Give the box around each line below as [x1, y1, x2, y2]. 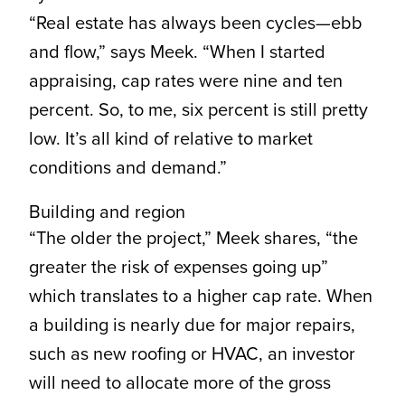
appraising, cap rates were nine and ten [28, 67, 343, 95]
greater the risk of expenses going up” [28, 253, 328, 281]
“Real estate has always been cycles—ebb [28, 9, 363, 37]
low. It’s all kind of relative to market [28, 125, 313, 153]
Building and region [28, 198, 185, 226]
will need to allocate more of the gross [28, 369, 331, 397]
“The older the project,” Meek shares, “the [28, 224, 358, 252]
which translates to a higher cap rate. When [28, 282, 372, 310]
